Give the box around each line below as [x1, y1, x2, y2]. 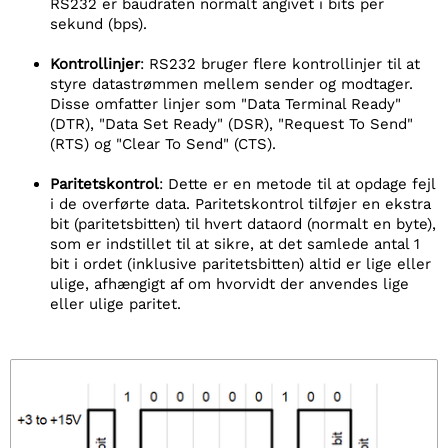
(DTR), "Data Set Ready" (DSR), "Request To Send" [50, 115, 413, 133]
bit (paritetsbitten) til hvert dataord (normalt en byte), [50, 215, 436, 233]
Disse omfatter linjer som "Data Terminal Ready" [50, 95, 401, 113]
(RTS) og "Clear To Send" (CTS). [50, 135, 276, 153]
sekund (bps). [50, 15, 147, 33]
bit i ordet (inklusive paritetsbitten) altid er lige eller [50, 255, 431, 273]
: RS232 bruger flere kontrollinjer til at [140, 55, 420, 73]
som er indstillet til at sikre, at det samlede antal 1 [50, 235, 420, 253]
